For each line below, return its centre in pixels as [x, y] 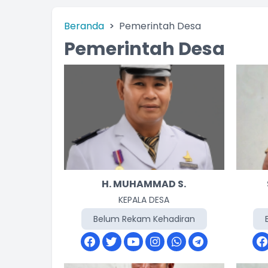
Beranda [84, 26]
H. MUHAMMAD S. [144, 184]
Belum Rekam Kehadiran [144, 219]
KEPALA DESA [144, 200]
